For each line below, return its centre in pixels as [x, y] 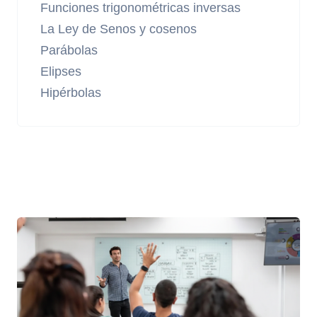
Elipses [61, 71]
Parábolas [69, 50]
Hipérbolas [71, 93]
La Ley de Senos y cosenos [119, 29]
